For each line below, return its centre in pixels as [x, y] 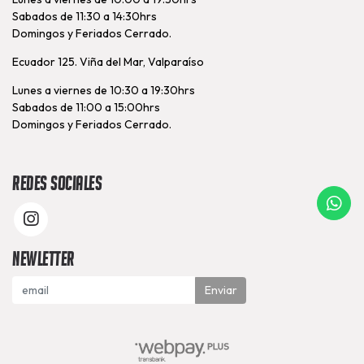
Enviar [221, 290]
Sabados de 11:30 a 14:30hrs [84, 16]
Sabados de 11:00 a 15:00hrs [86, 107]
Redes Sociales [57, 183]
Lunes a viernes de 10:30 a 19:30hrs [104, 90]
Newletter [43, 260]
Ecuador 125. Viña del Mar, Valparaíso [108, 61]
